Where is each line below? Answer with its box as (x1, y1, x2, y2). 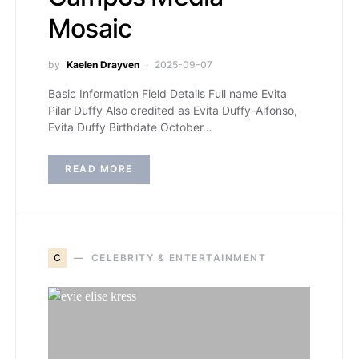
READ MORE (65, 162, 133, 175)
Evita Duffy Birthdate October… (48, 119, 212, 134)
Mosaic (48, 12, 132, 44)
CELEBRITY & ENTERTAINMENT (91, 251, 266, 264)
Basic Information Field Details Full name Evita (48, 86, 287, 100)
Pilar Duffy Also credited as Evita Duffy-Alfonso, (48, 103, 297, 117)
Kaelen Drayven (67, 58, 139, 71)
